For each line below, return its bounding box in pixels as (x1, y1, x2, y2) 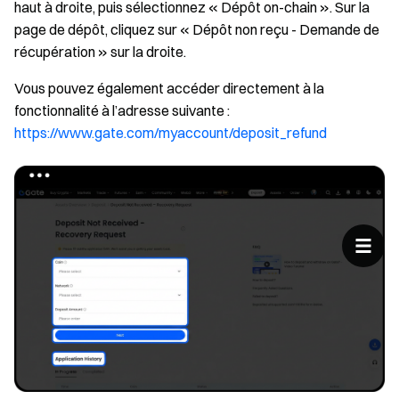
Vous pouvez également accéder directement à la (14, 79, 324, 97)
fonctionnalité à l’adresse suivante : (14, 102, 230, 119)
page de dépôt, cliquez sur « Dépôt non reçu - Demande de (14, 20, 379, 38)
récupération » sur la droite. (14, 43, 186, 61)
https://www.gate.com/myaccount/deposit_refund (14, 124, 327, 142)
